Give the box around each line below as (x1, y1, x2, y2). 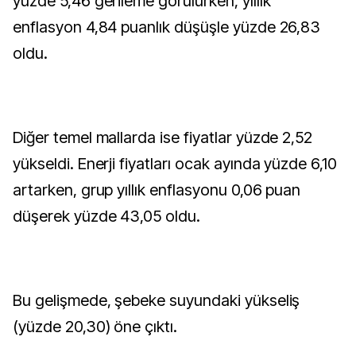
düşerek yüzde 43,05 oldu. (13, 207, 200, 226)
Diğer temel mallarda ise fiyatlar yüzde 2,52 (13, 128, 313, 147)
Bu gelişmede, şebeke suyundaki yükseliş (13, 291, 300, 310)
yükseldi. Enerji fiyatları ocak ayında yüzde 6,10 (13, 154, 338, 173)
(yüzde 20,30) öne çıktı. (13, 317, 178, 336)
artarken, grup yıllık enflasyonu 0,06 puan (13, 180, 301, 199)
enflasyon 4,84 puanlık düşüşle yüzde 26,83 (13, 17, 321, 37)
